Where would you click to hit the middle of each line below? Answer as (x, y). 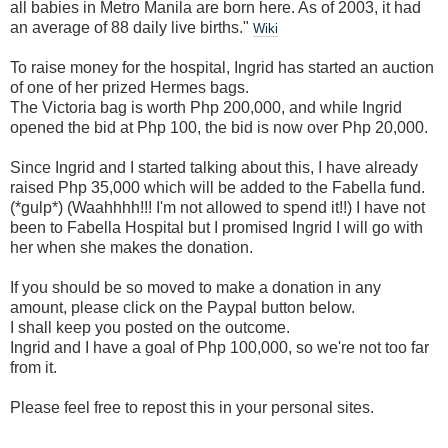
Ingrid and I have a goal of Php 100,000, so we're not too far (219, 347)
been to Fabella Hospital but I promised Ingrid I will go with (216, 227)
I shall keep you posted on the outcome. (150, 327)
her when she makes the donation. (131, 247)
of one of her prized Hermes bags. (129, 87)
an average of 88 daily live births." (131, 27)
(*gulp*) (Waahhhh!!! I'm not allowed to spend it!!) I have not (217, 207)
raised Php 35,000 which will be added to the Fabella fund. (217, 187)
